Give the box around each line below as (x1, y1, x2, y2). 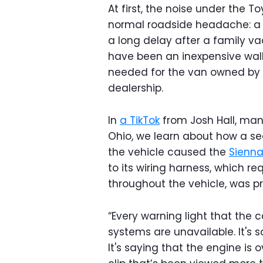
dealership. (108, 81, 163, 95)
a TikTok (120, 113, 160, 127)
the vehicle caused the (108, 145, 229, 159)
